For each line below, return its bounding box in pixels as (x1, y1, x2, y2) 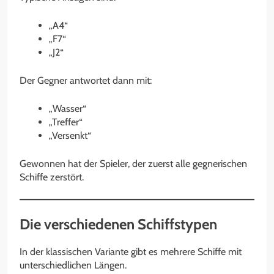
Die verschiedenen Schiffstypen (20, 215, 217, 233)
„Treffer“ (49, 116, 83, 128)
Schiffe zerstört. (20, 171, 84, 183)
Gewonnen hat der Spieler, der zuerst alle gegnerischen (20, 158, 247, 169)
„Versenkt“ (49, 130, 91, 141)
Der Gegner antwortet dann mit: (20, 75, 152, 86)
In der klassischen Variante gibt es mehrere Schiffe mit (20, 245, 242, 257)
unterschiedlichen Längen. (20, 259, 127, 271)
